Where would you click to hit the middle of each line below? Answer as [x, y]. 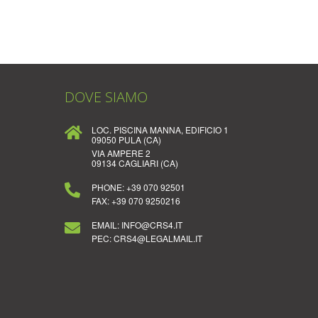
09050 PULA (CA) [126, 139]
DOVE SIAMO [106, 97]
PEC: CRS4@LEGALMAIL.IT [147, 238]
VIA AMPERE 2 [121, 153]
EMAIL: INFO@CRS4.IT [137, 225]
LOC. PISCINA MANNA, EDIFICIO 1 [160, 130]
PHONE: [109, 187]
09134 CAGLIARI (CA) [135, 163]
